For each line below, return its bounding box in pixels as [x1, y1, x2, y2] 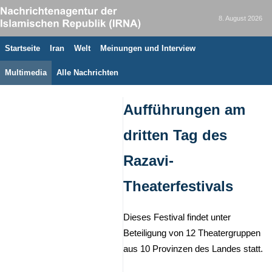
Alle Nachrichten [56, 68, 118, 77]
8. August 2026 [219, 15, 262, 22]
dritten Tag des [123, 127, 227, 143]
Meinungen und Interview [100, 44, 195, 53]
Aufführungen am [123, 101, 245, 118]
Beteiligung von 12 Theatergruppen [123, 228, 260, 238]
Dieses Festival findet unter [123, 212, 231, 222]
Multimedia [5, 68, 47, 77]
